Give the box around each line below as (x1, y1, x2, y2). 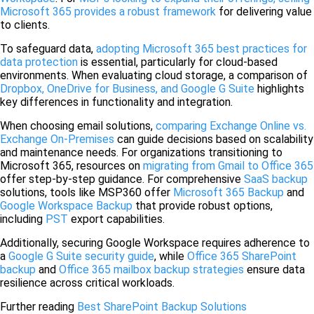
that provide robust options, (132, 199, 273, 213)
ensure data (247, 263, 305, 277)
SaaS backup (244, 172, 308, 186)
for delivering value (216, 5, 312, 19)
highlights (254, 82, 304, 96)
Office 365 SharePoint (187, 250, 296, 264)
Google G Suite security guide (8, 250, 154, 264)
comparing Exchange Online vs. (156, 119, 306, 133)
